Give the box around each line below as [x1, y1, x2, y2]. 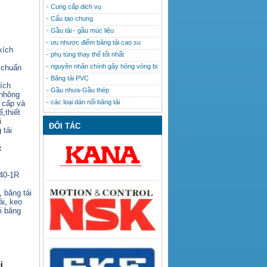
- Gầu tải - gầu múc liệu [46, 26, 114, 34]
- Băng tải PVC [46, 74, 89, 82]
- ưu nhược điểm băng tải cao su [46, 38, 141, 46]
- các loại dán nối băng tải [46, 98, 120, 105]
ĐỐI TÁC [49, 121, 80, 131]
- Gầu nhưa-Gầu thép [46, 86, 109, 94]
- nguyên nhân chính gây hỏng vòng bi [46, 62, 157, 70]
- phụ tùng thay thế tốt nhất [46, 50, 124, 58]
